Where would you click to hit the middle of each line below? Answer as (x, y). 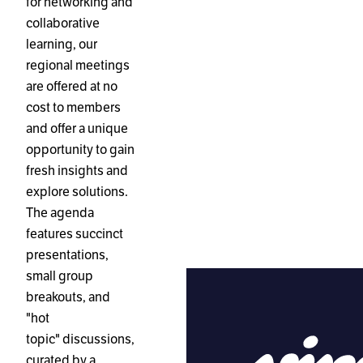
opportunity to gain (80, 150)
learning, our (62, 45)
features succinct (75, 234)
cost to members (73, 108)
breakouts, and (68, 297)
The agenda (60, 213)
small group (60, 276)
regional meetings (78, 66)
